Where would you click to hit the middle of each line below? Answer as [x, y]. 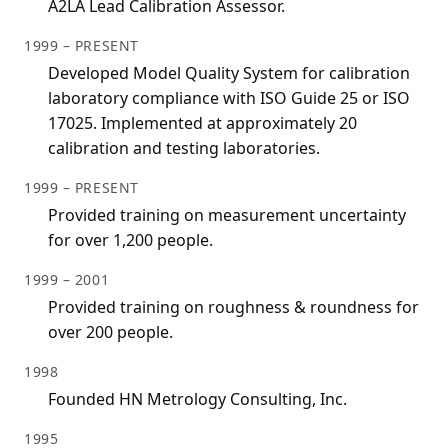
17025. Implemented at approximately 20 [202, 123]
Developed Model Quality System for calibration [229, 73]
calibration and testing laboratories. [184, 148]
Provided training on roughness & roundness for [233, 307]
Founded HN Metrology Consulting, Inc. [197, 399]
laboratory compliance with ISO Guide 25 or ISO [229, 98]
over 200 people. [110, 332]
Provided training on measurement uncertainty [227, 215]
